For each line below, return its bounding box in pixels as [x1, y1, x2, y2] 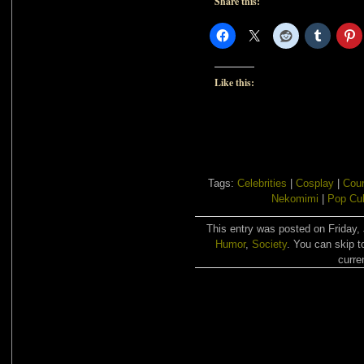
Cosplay [296, 177, 334, 189]
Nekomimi [271, 193, 318, 205]
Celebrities [237, 177, 287, 189]
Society [251, 238, 287, 250]
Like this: [214, 76, 254, 89]
